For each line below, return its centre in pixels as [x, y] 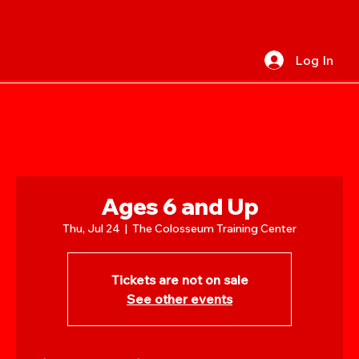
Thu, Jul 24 [91, 228]
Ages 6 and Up [179, 206]
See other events [179, 299]
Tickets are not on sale [179, 280]
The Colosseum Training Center [214, 228]
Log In [314, 60]
